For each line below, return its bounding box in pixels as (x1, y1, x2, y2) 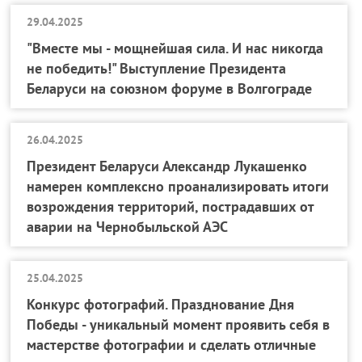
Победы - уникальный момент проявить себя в (27, 315, 330, 334)
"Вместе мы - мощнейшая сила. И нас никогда (27, 39, 324, 57)
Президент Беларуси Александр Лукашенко (27, 157, 308, 175)
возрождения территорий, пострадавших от (27, 197, 314, 216)
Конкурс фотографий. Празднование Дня (27, 295, 295, 314)
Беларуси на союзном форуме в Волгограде (27, 79, 313, 98)
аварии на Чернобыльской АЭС (27, 217, 229, 236)
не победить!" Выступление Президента (27, 59, 287, 78)
